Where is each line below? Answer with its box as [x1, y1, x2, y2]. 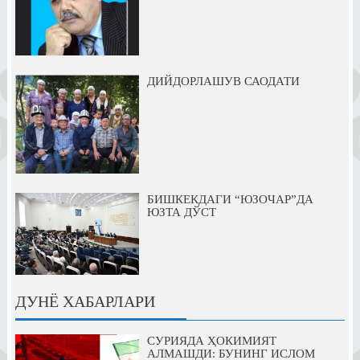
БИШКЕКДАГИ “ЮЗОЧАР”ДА [146, 192, 313, 206]
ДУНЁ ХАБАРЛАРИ [14, 292, 155, 311]
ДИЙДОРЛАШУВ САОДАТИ [146, 74, 300, 88]
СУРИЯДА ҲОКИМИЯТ [146, 334, 276, 348]
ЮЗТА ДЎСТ [146, 205, 216, 219]
